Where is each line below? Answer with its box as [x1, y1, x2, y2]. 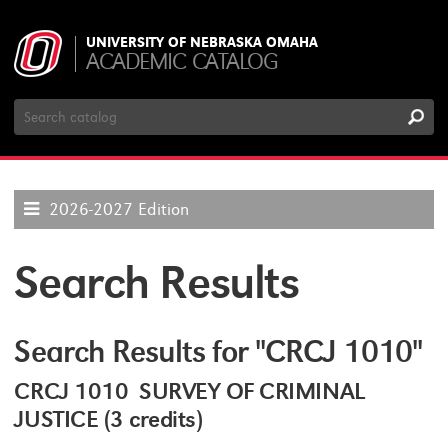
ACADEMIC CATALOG [86, 48, 278, 75]
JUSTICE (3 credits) [14, 405, 203, 433]
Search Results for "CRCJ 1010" [14, 333, 422, 370]
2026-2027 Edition [49, 199, 190, 220]
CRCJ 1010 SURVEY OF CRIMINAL [14, 377, 365, 405]
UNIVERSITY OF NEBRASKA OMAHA [86, 34, 319, 51]
